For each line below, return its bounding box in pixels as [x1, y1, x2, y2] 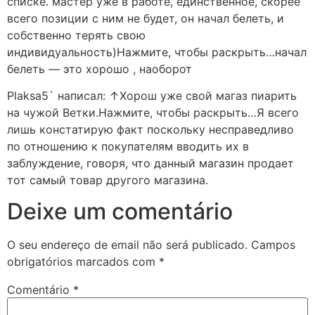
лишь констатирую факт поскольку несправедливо [7, 122, 294, 136]
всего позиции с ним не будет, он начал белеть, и [7, 11, 284, 25]
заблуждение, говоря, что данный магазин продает [7, 155, 294, 170]
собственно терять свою [7, 27, 146, 42]
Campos [251, 238, 295, 252]
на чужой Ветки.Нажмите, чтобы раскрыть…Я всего [7, 105, 299, 120]
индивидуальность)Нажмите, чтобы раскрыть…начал [7, 44, 307, 59]
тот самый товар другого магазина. [7, 172, 208, 187]
